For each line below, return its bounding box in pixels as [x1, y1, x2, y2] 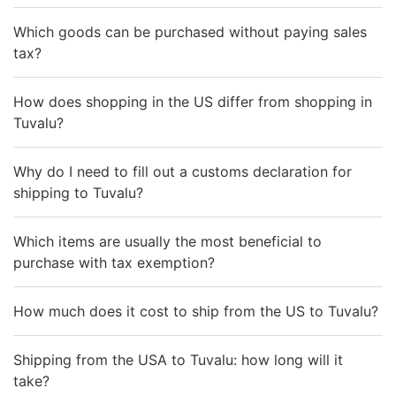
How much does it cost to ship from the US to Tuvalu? [13, 301, 378, 320]
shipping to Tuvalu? [13, 183, 143, 202]
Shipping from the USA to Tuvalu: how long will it [13, 350, 343, 369]
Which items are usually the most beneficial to [13, 232, 322, 250]
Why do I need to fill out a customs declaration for [13, 162, 352, 180]
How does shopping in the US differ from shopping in [13, 92, 372, 110]
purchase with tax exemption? [13, 253, 215, 271]
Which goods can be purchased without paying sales [13, 22, 367, 41]
